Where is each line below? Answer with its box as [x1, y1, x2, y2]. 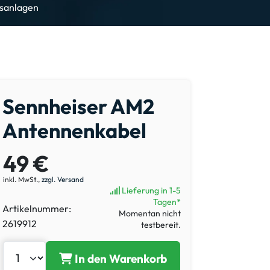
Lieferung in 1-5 [120, 184, 181, 196]
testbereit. [141, 219, 181, 230]
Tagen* [153, 196, 181, 207]
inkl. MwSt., [3, 174, 42, 184]
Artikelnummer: [2, 202, 71, 215]
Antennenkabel [2, 117, 146, 143]
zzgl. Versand [42, 174, 84, 184]
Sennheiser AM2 [2, 93, 154, 119]
